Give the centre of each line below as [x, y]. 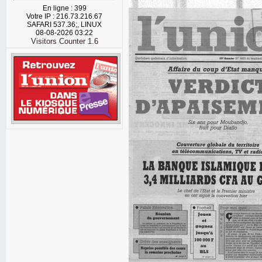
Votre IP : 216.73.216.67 [64, 16]
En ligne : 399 [64, 8]
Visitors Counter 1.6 [64, 41]
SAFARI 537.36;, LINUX [64, 25]
